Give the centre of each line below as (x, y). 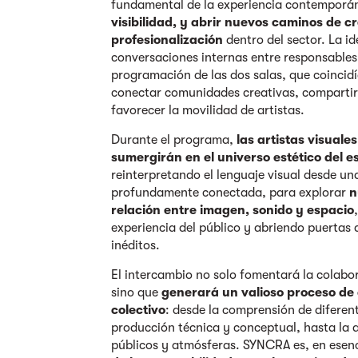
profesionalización (169, 40)
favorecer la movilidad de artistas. (210, 110)
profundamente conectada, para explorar (229, 193)
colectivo (139, 310)
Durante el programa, (174, 140)
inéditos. (137, 245)
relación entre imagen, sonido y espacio (233, 210)
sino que (135, 292)
